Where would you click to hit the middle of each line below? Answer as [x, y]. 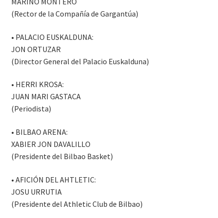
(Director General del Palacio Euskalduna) [80, 61]
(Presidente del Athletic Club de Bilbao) [77, 204]
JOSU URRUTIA [36, 191]
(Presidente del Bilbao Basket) [62, 156]
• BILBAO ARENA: [39, 132]
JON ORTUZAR [36, 49]
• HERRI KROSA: [37, 84]
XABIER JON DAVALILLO [51, 144]
